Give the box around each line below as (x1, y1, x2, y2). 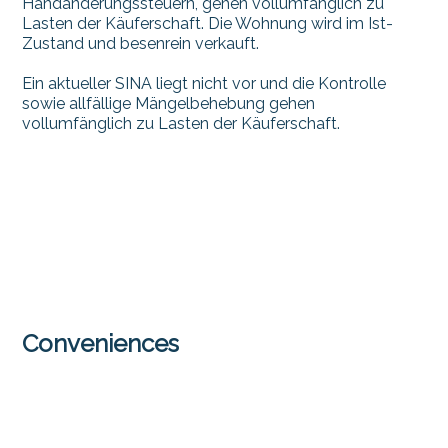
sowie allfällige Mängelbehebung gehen (22, 94, 316, 114)
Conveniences (22, 328, 180, 358)
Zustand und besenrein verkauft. (22, 34, 260, 54)
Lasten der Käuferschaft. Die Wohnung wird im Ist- (22, 14, 394, 34)
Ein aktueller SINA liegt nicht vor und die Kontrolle (22, 74, 387, 94)
